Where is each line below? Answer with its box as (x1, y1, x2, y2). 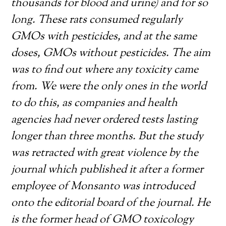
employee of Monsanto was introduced (11, 179, 195, 195)
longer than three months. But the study (11, 129, 204, 145)
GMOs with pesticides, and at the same (11, 29, 197, 45)
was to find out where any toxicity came (11, 62, 199, 78)
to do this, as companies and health (11, 95, 178, 111)
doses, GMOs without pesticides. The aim (11, 45, 211, 62)
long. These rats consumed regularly (11, 12, 183, 28)
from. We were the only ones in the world (11, 79, 207, 95)
